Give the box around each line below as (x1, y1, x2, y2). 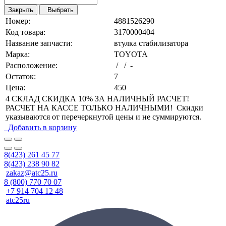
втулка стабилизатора (114, 39, 188, 48)
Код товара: (6, 28, 45, 37)
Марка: (6, 50, 30, 59)
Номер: (6, 17, 30, 26)
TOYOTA (114, 50, 148, 59)
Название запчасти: (6, 39, 73, 48)
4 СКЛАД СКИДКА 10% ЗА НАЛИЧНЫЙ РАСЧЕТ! (6, 94, 189, 103)
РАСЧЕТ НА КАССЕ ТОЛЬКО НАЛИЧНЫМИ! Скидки (6, 103, 203, 112)
